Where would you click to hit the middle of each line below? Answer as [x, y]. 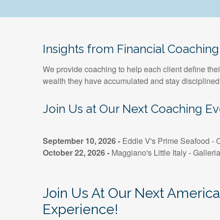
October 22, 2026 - [77, 153]
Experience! [82, 210]
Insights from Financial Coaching [131, 49]
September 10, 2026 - [82, 141]
